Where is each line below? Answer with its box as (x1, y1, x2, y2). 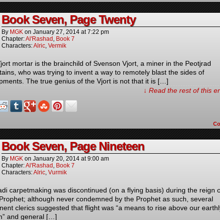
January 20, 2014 (33, 155, 80, 162)
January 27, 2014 (33, 28, 80, 35)
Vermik (48, 42, 66, 49)
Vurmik (48, 169, 67, 176)
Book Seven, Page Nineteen (1, 139, 144, 153)
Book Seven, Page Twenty (1, 13, 136, 26)
